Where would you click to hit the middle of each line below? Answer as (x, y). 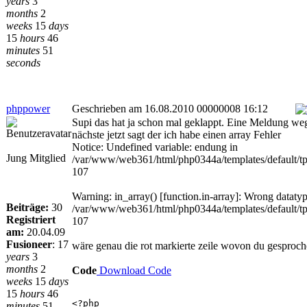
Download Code (134, 270)
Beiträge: (27, 207)
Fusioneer (29, 244)
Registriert (31, 220)
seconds (23, 63)
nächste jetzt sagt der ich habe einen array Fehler (176, 135)
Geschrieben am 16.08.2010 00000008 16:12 (170, 109)
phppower (28, 109)
